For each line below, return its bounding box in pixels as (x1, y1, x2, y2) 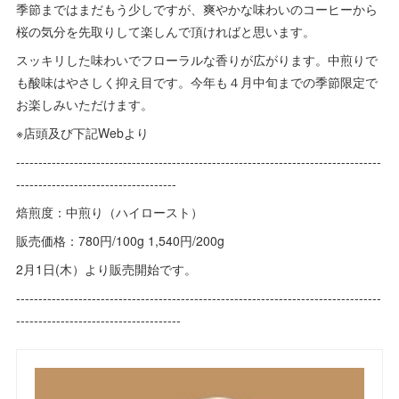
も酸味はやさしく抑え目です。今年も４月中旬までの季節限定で (16, 73, 379, 91)
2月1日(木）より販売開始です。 (16, 260, 198, 278)
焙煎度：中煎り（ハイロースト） (16, 203, 204, 221)
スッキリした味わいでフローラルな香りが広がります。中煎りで (16, 51, 379, 69)
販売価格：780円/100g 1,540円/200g (16, 232, 225, 249)
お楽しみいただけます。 (16, 95, 154, 113)
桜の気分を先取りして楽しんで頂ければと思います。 (16, 22, 316, 40)
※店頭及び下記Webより (16, 124, 150, 142)
